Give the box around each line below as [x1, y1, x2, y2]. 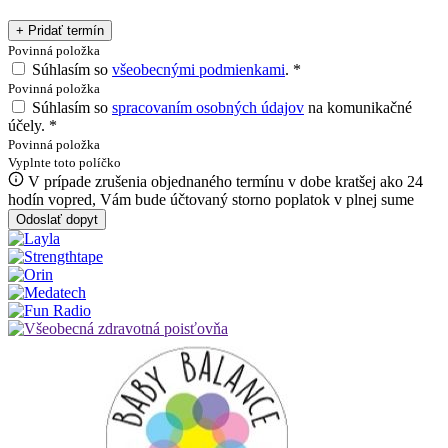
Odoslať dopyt [16, 212, 98, 228]
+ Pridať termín [16, 23, 104, 39]
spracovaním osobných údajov [112, 99, 304, 117]
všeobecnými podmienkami [112, 61, 285, 79]
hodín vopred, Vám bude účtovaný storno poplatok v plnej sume [8, 191, 414, 209]
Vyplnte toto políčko [8, 155, 121, 171]
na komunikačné [304, 99, 412, 117]
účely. [8, 117, 49, 135]
